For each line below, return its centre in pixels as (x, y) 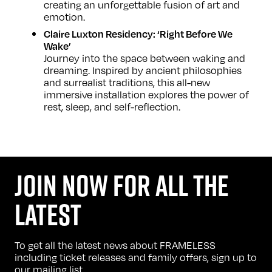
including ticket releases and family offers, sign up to (136, 257)
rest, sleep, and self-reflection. (112, 106)
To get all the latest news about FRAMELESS (115, 245)
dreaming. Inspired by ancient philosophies (143, 70)
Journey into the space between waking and (144, 58)
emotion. (64, 16)
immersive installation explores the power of (146, 94)
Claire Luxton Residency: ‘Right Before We (138, 33)
